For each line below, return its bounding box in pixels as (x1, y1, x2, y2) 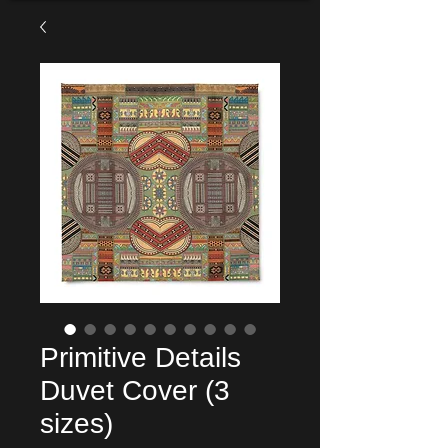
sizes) (40, 408, 113, 439)
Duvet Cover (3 (40, 375, 230, 406)
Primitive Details (40, 342, 241, 373)
